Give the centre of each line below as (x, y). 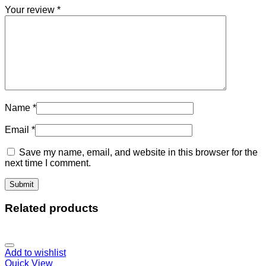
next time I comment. (48, 163)
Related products (52, 208)
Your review (31, 10)
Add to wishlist (35, 252)
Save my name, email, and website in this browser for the (138, 153)
